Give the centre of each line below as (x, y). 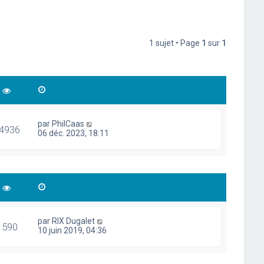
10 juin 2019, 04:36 (72, 230)
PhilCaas (68, 124)
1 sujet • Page (176, 43)
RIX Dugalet (74, 221)
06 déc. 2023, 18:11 (74, 133)
